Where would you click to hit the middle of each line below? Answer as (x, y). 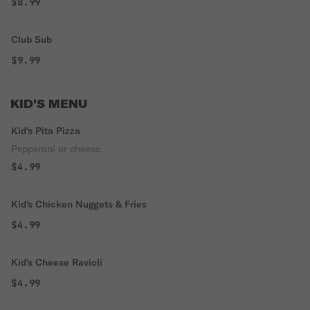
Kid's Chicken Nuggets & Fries (79, 204)
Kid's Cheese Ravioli (57, 262)
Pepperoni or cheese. (57, 149)
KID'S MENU (49, 104)
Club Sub (31, 39)
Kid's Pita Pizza (46, 131)
